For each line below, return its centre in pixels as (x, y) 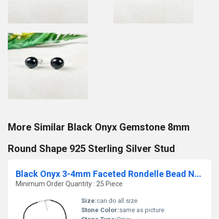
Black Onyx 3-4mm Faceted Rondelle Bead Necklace (198, 174)
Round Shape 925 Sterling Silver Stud (91, 149)
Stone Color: (100, 210)
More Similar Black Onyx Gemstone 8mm (99, 127)
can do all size (117, 201)
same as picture (142, 210)
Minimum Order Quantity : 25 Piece (69, 184)
